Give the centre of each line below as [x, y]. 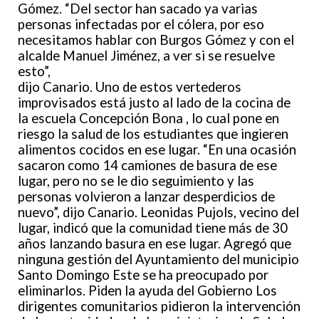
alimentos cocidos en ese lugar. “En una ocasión [157, 149]
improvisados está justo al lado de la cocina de [154, 102]
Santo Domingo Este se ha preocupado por [143, 274]
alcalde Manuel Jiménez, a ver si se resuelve [146, 55]
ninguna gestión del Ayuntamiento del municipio [158, 259]
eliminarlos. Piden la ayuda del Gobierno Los [147, 290]
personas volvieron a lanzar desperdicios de [146, 196]
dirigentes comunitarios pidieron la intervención [159, 306]
